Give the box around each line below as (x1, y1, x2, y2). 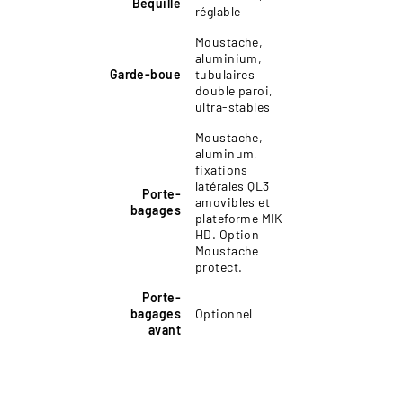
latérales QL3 (195, 177, 270, 193)
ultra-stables (195, 98, 271, 114)
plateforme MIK (195, 210, 283, 226)
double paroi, (195, 82, 273, 98)
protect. (195, 258, 243, 274)
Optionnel (195, 305, 253, 321)
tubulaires (195, 66, 255, 82)
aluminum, (195, 145, 258, 161)
